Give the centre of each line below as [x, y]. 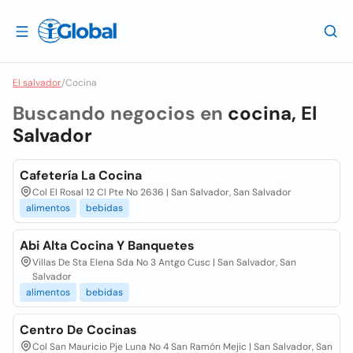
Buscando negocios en [120, 113]
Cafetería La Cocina [81, 175]
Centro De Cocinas [78, 330]
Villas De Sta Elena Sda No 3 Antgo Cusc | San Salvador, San [164, 262]
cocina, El [272, 113]
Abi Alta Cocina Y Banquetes [107, 245]
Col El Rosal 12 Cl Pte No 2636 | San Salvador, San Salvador [162, 192]
